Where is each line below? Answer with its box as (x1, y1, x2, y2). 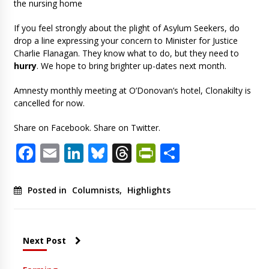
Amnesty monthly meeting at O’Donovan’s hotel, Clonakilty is (13, 84, 251, 96)
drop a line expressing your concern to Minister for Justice (13, 34, 238, 46)
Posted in (27, 184, 69, 196)
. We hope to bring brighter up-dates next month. (36, 59, 226, 71)
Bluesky (107, 139, 176, 166)
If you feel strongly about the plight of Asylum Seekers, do (13, 22, 240, 34)
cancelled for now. (13, 97, 85, 109)
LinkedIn (83, 139, 161, 166)
